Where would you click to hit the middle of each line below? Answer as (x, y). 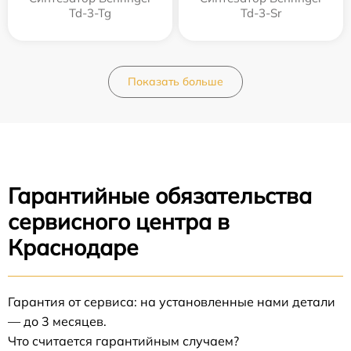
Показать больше (175, 81)
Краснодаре (73, 247)
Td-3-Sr (261, 13)
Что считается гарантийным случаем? (123, 340)
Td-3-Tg (90, 13)
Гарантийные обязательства (160, 195)
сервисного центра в (119, 221)
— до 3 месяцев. (57, 321)
